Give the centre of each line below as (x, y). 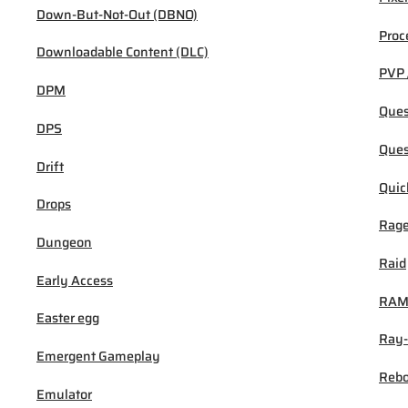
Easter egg (68, 318)
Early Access (75, 280)
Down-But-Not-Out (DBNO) (117, 14)
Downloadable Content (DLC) (122, 52)
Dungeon (64, 242)
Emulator (64, 394)
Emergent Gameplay (98, 357)
